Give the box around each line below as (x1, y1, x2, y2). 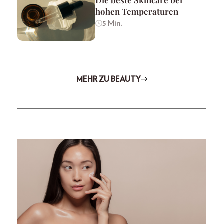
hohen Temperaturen (95, 5, 178, 17)
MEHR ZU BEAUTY (76, 75, 141, 83)
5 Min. (102, 19, 123, 27)
